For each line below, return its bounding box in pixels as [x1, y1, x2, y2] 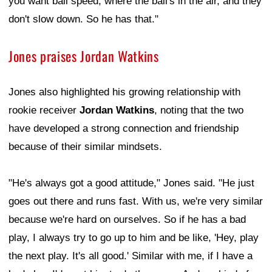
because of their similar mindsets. [8, 141, 162, 153]
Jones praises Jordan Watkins [8, 46, 159, 66]
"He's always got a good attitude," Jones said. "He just [8, 177, 254, 189]
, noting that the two [154, 104, 243, 117]
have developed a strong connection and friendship [8, 123, 239, 135]
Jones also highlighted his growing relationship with [8, 86, 240, 98]
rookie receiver [8, 104, 80, 117]
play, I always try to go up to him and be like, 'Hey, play [8, 232, 259, 244]
